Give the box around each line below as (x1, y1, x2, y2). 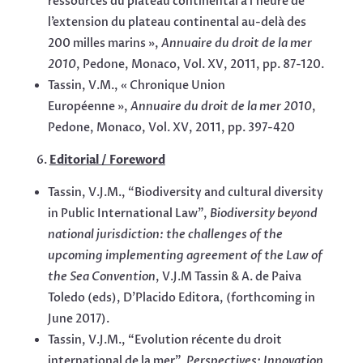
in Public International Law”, (47, 206, 210, 222)
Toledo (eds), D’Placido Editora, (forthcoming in (47, 290, 315, 306)
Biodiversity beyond (209, 206, 318, 222)
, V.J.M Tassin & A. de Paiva (155, 269, 301, 285)
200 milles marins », (47, 36, 161, 52)
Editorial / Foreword (49, 152, 165, 169)
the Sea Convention (47, 269, 156, 285)
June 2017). (47, 311, 109, 327)
